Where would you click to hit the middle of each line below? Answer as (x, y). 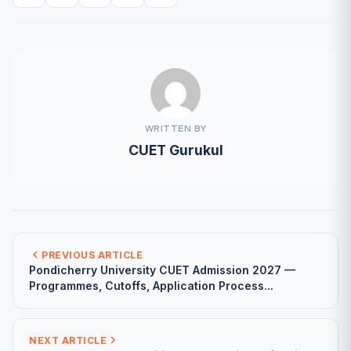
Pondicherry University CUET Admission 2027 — (162, 270)
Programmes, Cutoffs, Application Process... (151, 285)
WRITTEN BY (175, 129)
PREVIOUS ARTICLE (92, 255)
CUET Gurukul (175, 150)
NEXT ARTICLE (68, 340)
